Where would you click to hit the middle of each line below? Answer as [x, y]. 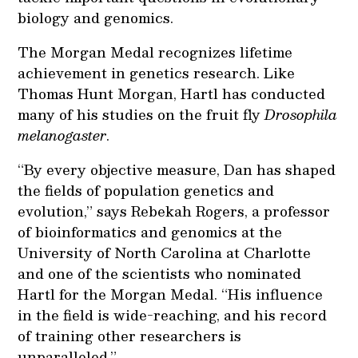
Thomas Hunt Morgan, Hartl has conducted [172, 93]
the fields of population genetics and [146, 190]
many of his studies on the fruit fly [141, 114]
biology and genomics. [96, 17]
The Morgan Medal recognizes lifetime [155, 52]
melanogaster [62, 135]
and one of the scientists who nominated [160, 273]
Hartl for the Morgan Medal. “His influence [171, 294]
